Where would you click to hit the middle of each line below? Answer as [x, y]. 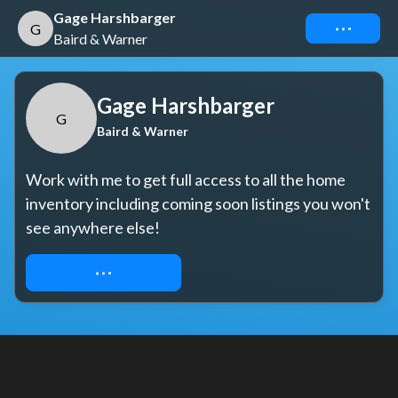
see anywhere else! [93, 227]
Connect [343, 28]
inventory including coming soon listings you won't [198, 203]
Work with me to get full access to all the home [186, 179]
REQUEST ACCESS [103, 272]
